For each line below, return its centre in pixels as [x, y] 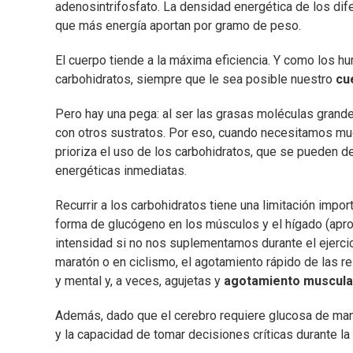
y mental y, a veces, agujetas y [139, 281]
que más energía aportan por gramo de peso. [178, 26]
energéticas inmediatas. [121, 171]
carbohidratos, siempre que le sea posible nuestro [195, 80]
